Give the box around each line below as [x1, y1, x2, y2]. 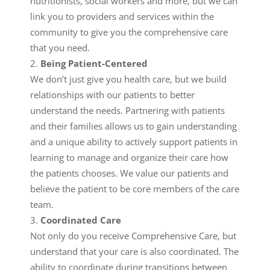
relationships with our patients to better [30, 89, 195, 101]
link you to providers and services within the [30, 10, 214, 22]
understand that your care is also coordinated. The [30, 245, 239, 257]
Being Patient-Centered [40, 57, 148, 69]
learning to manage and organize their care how [30, 151, 228, 163]
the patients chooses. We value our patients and [30, 167, 228, 179]
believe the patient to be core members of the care [30, 183, 239, 195]
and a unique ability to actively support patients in [30, 136, 237, 148]
